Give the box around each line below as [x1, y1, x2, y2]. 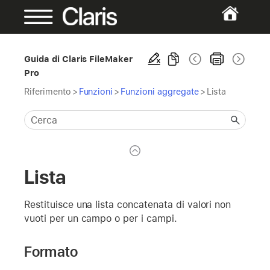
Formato [24, 242, 78, 260]
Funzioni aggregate [121, 86, 199, 96]
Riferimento [24, 86, 71, 96]
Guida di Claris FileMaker [24, 54, 133, 64]
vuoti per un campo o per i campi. [24, 212, 177, 224]
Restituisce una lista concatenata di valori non [24, 198, 231, 210]
